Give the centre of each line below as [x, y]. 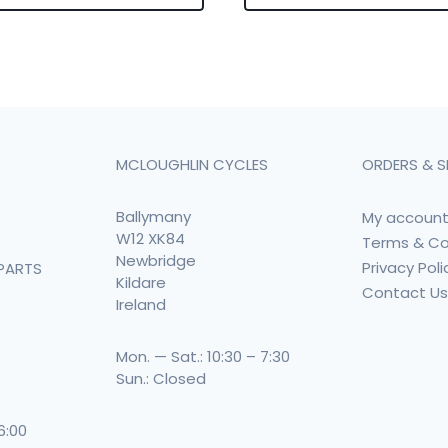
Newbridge [155, 260]
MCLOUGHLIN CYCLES [191, 164]
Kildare [140, 282]
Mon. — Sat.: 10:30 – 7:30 [202, 356]
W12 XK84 [150, 238]
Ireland [140, 304]
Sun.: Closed [160, 378]
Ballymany [153, 216]
